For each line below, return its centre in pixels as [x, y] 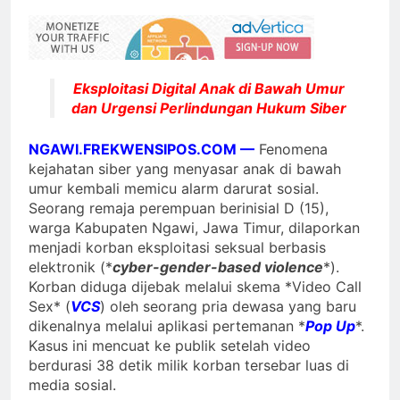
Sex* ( [50, 306]
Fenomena [291, 149]
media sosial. [72, 384]
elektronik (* [71, 267]
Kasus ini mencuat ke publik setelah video [170, 345]
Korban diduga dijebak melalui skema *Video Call [195, 286]
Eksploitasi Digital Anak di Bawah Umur [209, 88]
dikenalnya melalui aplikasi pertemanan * [167, 325]
